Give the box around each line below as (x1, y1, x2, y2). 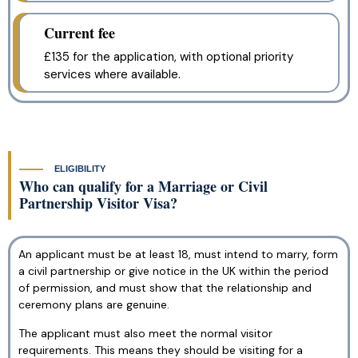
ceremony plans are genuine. (18, 297, 169, 312)
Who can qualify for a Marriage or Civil (19, 176, 268, 197)
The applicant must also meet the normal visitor (18, 325, 272, 340)
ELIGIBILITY (52, 163, 108, 173)
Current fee (44, 22, 115, 44)
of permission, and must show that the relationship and (18, 280, 312, 296)
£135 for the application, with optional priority (44, 49, 293, 66)
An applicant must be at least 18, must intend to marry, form (18, 247, 338, 262)
